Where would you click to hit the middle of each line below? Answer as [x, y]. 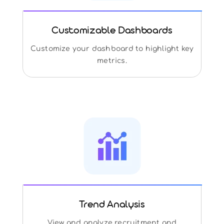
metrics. [112, 60]
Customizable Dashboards [112, 31]
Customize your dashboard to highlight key [112, 48]
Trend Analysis [112, 205]
